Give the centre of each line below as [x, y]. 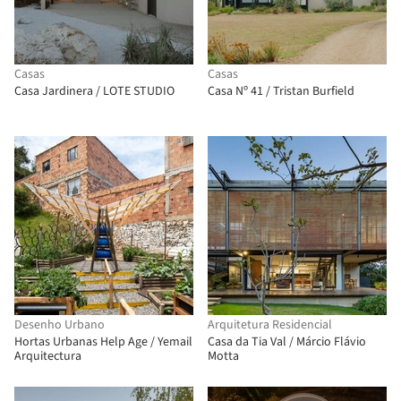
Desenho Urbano [60, 325]
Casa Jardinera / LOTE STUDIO [94, 91]
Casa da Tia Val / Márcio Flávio [287, 342]
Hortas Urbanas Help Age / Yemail [103, 342]
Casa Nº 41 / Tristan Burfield [281, 91]
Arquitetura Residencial [270, 325]
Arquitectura [48, 356]
